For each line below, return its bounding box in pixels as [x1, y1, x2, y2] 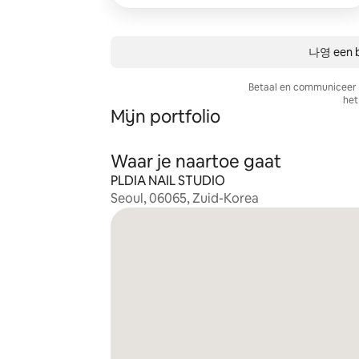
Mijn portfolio [110, 105, 220, 128]
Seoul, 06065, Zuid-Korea [110, 190, 259, 207]
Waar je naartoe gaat [110, 150, 281, 173]
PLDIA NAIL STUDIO [110, 172, 225, 189]
